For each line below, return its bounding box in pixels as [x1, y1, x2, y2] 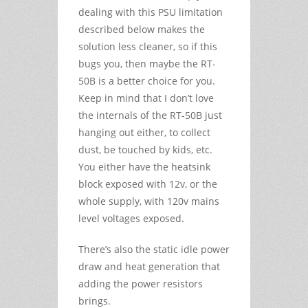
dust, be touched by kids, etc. [78, 142, 212, 156]
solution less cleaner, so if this [78, 39, 217, 53]
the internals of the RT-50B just [78, 108, 222, 122]
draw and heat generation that [78, 259, 220, 273]
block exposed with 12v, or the [78, 177, 217, 190]
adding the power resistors [78, 276, 203, 290]
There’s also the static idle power [78, 242, 230, 256]
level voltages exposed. [78, 211, 184, 225]
